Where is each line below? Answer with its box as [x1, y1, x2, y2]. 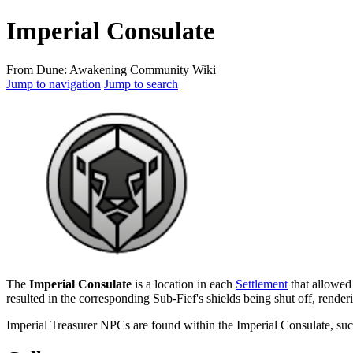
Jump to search [104, 76, 178, 91]
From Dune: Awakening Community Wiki [6, 62, 216, 76]
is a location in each [132, 277, 236, 291]
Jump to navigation [6, 76, 101, 91]
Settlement [236, 277, 288, 291]
